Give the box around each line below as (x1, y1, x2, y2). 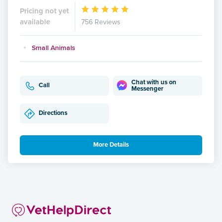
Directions (39, 109, 67, 117)
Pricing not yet (20, 6, 69, 15)
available (20, 17, 50, 26)
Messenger (131, 84, 164, 93)
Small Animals (32, 42, 75, 53)
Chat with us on (131, 78, 177, 86)
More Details (93, 141, 129, 149)
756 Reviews (81, 17, 120, 26)
